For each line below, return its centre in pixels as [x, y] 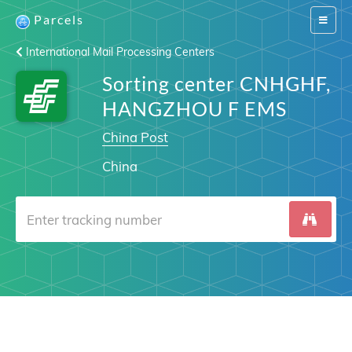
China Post [135, 137]
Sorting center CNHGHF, [216, 83]
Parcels [59, 19]
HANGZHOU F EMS [194, 108]
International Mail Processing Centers [119, 52]
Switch [332, 19]
